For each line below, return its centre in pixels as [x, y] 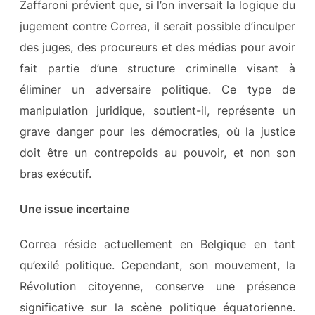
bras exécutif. [55, 173]
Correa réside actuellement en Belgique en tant [157, 244]
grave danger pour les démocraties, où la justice [157, 131]
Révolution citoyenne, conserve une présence [157, 286]
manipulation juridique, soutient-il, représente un [157, 110]
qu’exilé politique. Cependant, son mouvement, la [157, 265]
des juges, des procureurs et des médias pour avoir [157, 47]
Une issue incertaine [74, 208]
